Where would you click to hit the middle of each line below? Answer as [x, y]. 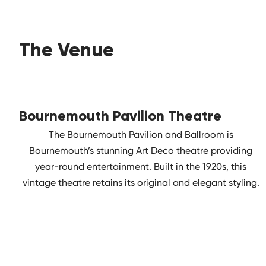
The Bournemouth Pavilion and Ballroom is [141, 134]
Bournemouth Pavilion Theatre [120, 115]
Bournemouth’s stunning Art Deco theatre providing [141, 150]
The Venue [66, 50]
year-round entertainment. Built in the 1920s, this [141, 166]
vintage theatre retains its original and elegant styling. [141, 182]
